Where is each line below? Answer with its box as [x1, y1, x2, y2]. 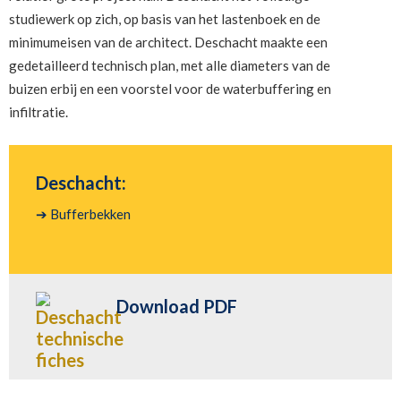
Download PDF [116, 295, 237, 317]
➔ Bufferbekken [36, 206, 131, 222]
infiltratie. [9, 104, 68, 120]
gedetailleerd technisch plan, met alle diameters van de [9, 57, 330, 73]
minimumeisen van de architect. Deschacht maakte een [9, 34, 328, 50]
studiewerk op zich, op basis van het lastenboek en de [9, 11, 320, 27]
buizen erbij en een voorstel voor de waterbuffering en [9, 81, 331, 97]
